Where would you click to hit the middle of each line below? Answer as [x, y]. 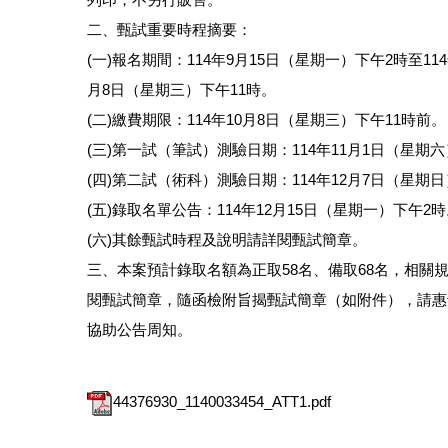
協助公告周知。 [139, 329]
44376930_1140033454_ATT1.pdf [222, 402]
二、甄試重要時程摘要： [169, 29]
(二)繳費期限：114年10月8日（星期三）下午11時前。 [266, 119]
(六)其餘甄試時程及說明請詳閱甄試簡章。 [227, 239]
